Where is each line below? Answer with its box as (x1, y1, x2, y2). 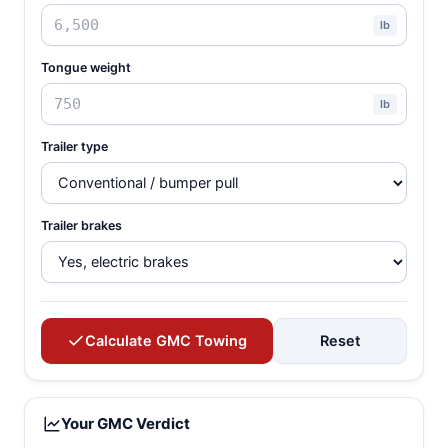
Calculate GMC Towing (85, 332, 247, 350)
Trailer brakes (41, 218, 122, 233)
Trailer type (41, 139, 108, 154)
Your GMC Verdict (61, 414, 190, 433)
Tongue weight (41, 60, 131, 75)
